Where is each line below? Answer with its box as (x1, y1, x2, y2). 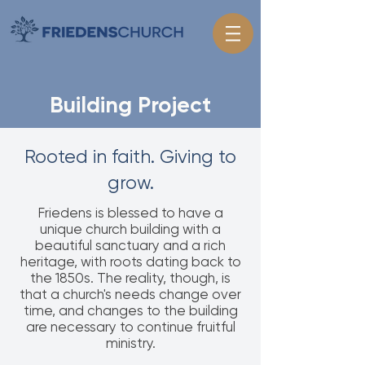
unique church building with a (40, 221, 221, 237)
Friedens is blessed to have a (37, 204, 223, 221)
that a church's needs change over (20, 286, 241, 302)
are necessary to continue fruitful (25, 319, 235, 335)
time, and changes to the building (23, 302, 238, 319)
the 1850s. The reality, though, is (30, 270, 231, 286)
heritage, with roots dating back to (20, 253, 241, 270)
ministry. (105, 335, 156, 351)
